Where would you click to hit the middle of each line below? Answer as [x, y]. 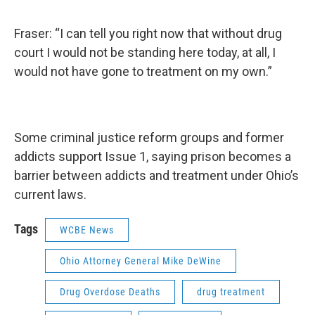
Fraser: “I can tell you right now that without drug [148, 33]
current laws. [50, 194]
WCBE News [87, 230]
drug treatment [231, 291]
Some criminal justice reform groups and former [149, 137]
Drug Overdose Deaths [110, 291]
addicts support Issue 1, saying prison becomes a [153, 156]
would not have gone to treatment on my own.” [143, 71]
